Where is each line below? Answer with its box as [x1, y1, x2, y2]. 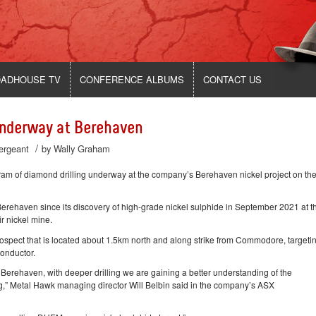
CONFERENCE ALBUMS [80, 73, 185, 86]
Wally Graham [54, 142, 111, 155]
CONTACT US [203, 73, 262, 86]
